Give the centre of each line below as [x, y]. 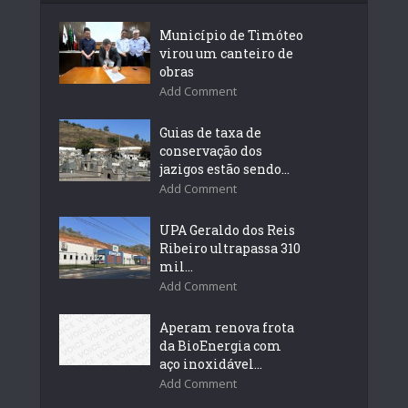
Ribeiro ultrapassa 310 [230, 248]
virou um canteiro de [226, 53]
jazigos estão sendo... [224, 168]
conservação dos [211, 150]
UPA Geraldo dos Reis [227, 229]
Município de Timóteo [231, 35]
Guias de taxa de [210, 132]
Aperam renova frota [227, 327]
